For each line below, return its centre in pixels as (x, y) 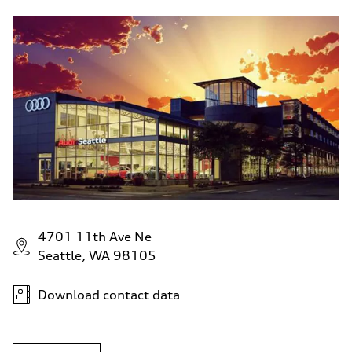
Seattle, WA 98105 (97, 255)
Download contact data (109, 294)
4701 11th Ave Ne (95, 236)
